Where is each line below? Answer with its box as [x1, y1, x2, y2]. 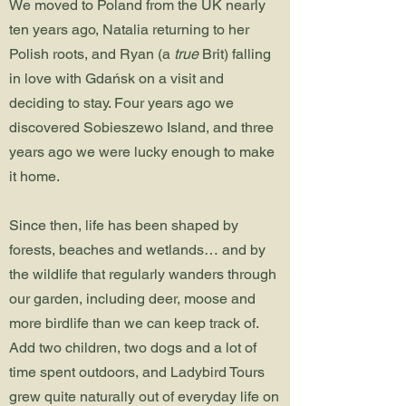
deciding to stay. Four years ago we [9, 94, 234, 111]
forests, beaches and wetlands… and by [9, 241, 266, 258]
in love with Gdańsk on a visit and [9, 70, 224, 87]
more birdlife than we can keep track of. [9, 314, 258, 332]
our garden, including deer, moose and [9, 290, 256, 307]
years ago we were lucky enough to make [9, 143, 275, 160]
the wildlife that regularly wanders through [9, 266, 276, 283]
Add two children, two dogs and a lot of [9, 339, 256, 356]
